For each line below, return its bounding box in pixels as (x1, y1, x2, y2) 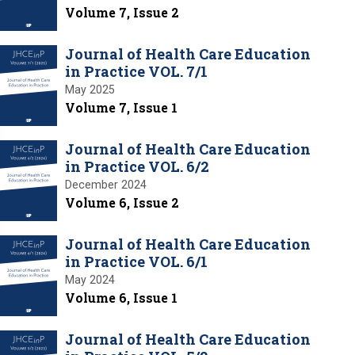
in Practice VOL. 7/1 (65, 61, 208, 81)
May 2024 (65, 273, 115, 286)
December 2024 (65, 177, 147, 191)
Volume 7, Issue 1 (65, 98, 177, 116)
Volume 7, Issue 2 (65, 3, 179, 21)
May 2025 (65, 82, 115, 96)
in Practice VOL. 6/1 (65, 251, 208, 271)
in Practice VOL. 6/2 (65, 156, 209, 176)
